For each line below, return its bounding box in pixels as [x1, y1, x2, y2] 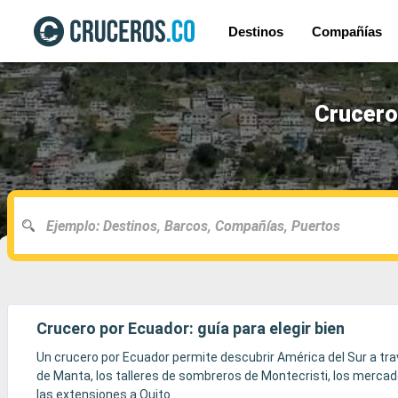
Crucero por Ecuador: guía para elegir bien [36, 319, 345, 338]
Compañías [312, 23, 383, 39]
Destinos [228, 23, 284, 39]
